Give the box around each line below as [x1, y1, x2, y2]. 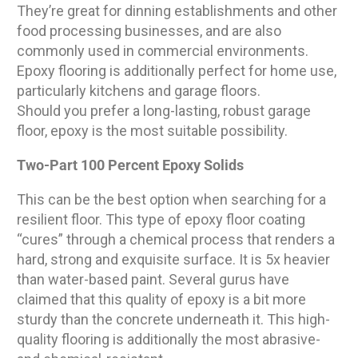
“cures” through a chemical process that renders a [17, 231, 335, 249]
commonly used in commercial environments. [17, 42, 308, 60]
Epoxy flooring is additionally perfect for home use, [17, 62, 336, 80]
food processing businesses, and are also [17, 22, 281, 40]
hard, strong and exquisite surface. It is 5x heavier [17, 251, 330, 268]
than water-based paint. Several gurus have [17, 271, 289, 288]
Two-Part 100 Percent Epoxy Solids [17, 157, 244, 174]
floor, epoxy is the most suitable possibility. [17, 122, 288, 140]
